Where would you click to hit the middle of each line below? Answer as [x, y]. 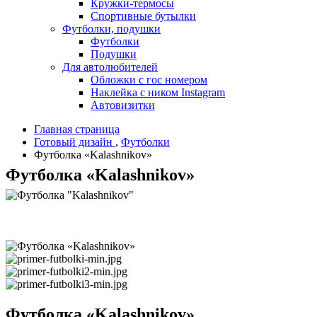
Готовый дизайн [73, 142]
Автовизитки [123, 105]
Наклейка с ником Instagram [158, 92]
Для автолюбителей [110, 67]
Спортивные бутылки [143, 16]
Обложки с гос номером [149, 79]
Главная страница [77, 129]
